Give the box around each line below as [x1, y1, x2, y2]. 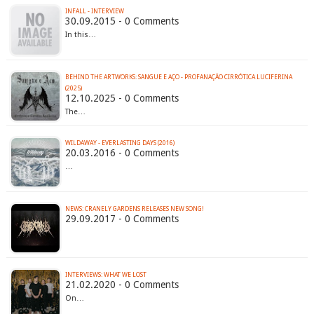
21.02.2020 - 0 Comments [64, 279, 179, 291]
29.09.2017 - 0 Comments [64, 213, 179, 225]
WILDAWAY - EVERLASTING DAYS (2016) [64, 139, 175, 147]
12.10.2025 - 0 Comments [64, 93, 179, 104]
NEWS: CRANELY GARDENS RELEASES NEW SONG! [64, 205, 204, 213]
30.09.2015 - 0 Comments [64, 15, 179, 27]
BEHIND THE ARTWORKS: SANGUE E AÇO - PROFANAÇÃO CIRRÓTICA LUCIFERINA [64, 74, 292, 81]
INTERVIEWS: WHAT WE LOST [64, 271, 146, 279]
